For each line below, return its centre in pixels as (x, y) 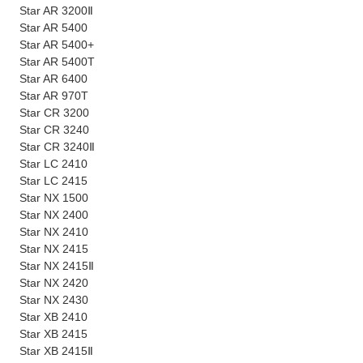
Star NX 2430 (54, 300)
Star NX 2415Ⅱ (57, 266)
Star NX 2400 (54, 215)
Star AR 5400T (57, 62)
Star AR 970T (54, 96)
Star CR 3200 (54, 113)
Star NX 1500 (54, 198)
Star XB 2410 (53, 317)
